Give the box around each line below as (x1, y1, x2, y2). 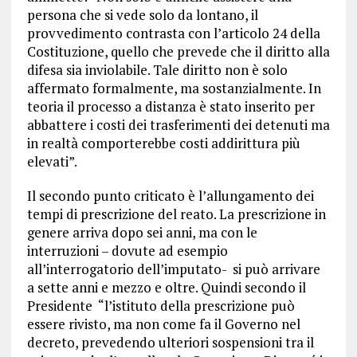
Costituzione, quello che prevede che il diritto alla (26, 42, 330, 61)
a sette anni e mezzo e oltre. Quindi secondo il (26, 278, 306, 297)
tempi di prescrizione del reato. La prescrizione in (26, 205, 326, 224)
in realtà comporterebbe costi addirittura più (26, 134, 300, 153)
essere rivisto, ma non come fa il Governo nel (26, 315, 300, 334)
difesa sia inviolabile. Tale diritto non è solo (26, 61, 288, 80)
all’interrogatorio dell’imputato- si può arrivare (26, 260, 320, 279)
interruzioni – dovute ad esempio (26, 241, 228, 261)
